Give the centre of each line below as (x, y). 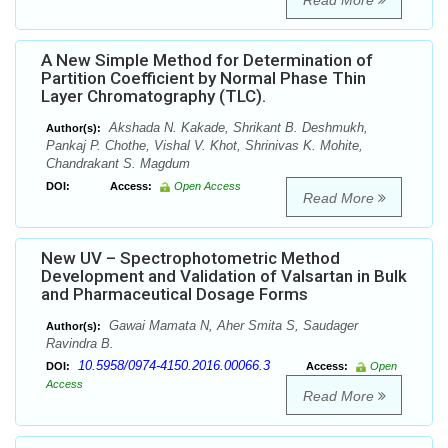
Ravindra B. (80, 344)
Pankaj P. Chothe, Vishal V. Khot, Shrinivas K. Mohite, (204, 146)
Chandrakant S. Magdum (118, 164)
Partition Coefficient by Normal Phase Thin (203, 78)
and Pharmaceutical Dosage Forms (174, 294)
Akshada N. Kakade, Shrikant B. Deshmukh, (236, 128)
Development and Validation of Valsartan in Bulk (224, 276)
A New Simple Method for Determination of (207, 60)
